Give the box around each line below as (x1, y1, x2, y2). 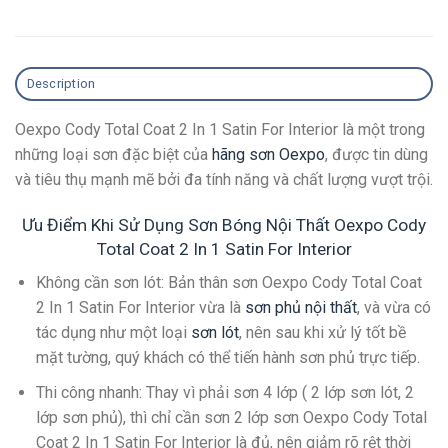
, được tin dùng (325, 144, 428, 164)
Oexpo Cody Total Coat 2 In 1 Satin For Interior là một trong (15, 119, 425, 139)
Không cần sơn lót (35, 273, 161, 293)
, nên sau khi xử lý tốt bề (238, 323, 406, 343)
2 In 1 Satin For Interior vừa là (35, 298, 245, 318)
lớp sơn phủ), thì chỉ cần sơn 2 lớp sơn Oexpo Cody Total (35, 407, 427, 427)
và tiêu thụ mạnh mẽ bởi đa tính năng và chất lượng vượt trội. (15, 169, 433, 189)
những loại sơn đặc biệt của (15, 144, 212, 164)
